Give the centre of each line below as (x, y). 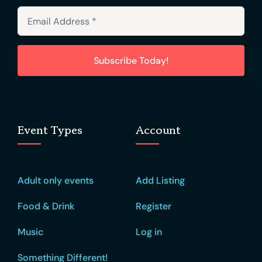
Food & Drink (46, 206)
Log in (149, 232)
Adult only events (55, 181)
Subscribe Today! (131, 61)
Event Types (50, 130)
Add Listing (160, 181)
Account (158, 130)
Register (153, 206)
